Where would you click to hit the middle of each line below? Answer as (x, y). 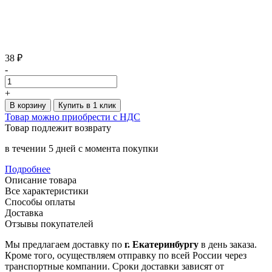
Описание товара (41, 180)
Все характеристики (47, 191)
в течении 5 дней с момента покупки (82, 148)
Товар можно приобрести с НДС (73, 117)
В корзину (28, 105)
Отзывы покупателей (49, 223)
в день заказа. (228, 244)
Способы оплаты (40, 202)
